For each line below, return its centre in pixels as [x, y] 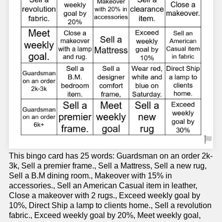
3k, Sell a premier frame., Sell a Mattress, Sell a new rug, [108, 166]
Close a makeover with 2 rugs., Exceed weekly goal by [105, 196]
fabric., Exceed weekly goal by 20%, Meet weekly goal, [105, 216]
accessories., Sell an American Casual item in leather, [103, 186]
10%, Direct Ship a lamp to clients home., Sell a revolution [110, 206]
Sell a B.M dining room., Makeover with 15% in [90, 176]
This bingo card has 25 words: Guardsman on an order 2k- [111, 156]
